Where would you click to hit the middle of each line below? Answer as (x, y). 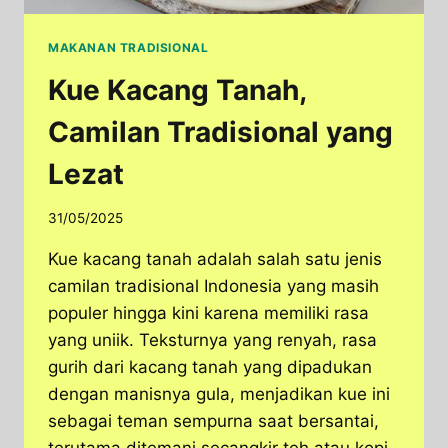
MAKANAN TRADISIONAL (128, 47)
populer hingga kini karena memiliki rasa (208, 313)
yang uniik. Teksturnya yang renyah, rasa (212, 340)
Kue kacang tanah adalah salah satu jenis (215, 259)
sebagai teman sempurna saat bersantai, (213, 421)
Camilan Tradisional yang (220, 131)
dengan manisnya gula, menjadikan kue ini (219, 394)
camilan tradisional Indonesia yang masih (213, 286)
